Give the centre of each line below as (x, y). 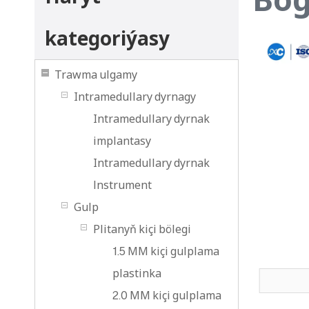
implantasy (122, 141)
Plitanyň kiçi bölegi (142, 229)
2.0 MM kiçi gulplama (167, 295)
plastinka (137, 273)
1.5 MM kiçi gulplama (166, 251)
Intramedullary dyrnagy (135, 97)
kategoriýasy (107, 38)
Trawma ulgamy (96, 74)
